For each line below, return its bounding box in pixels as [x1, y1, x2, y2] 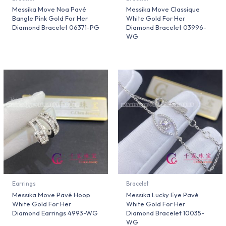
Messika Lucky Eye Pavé [126, 190, 199, 199]
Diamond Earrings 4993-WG [12, 208, 98, 217]
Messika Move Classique [126, 5, 200, 14]
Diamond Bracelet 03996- [126, 23, 207, 32]
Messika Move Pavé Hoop [12, 190, 90, 199]
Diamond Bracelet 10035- [126, 208, 205, 217]
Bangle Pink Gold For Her [12, 14, 88, 23]
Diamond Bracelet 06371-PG [12, 23, 99, 32]
